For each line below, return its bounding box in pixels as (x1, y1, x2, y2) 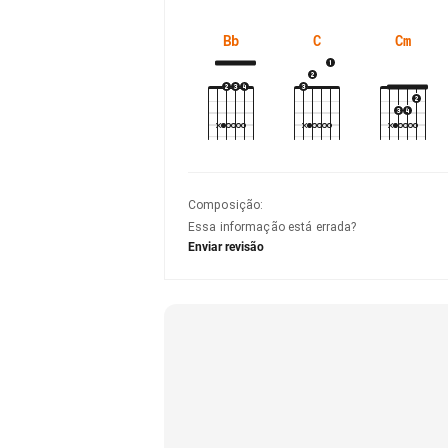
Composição (188, 198, 261, 212)
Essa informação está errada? (188, 220, 357, 234)
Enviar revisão (188, 240, 264, 254)
